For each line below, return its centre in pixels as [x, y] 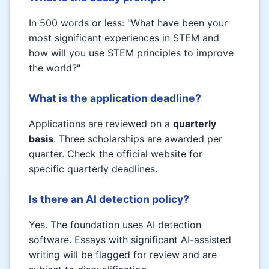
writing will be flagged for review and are [123, 255]
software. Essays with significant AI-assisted [130, 240]
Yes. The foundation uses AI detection [115, 225]
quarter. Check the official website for [116, 154]
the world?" [55, 68]
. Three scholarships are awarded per [138, 139]
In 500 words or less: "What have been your [128, 23]
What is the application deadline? [115, 98]
